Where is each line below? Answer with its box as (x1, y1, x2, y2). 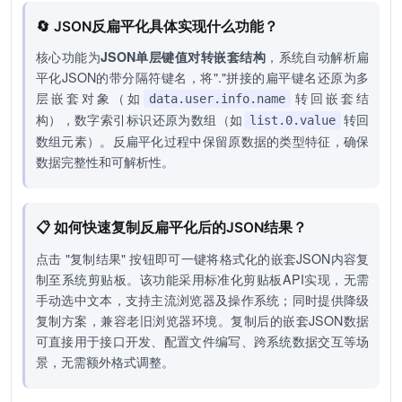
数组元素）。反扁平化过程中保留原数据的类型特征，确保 (35, 132, 370, 151)
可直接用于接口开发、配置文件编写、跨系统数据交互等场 (35, 331, 370, 350)
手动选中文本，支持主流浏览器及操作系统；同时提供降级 (35, 290, 370, 309)
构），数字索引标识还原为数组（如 (35, 110, 243, 129)
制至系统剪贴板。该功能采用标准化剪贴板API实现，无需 (35, 269, 370, 288)
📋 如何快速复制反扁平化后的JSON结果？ (35, 219, 307, 237)
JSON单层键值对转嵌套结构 (100, 48, 267, 66)
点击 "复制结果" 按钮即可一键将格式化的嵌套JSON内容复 (35, 249, 370, 267)
